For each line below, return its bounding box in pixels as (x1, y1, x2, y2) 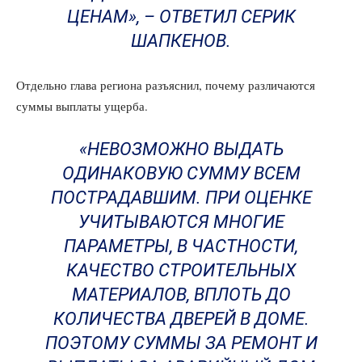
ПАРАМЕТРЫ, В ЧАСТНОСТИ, (64, 235, 298, 256)
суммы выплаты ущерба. (16, 97, 148, 114)
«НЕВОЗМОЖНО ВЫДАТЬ (78, 138, 284, 159)
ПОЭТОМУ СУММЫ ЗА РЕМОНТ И (44, 332, 318, 353)
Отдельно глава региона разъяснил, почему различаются (16, 76, 315, 93)
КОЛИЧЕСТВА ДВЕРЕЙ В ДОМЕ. (53, 308, 309, 329)
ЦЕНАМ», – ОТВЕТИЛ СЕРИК (66, 6, 296, 27)
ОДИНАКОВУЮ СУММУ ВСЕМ (61, 162, 301, 183)
